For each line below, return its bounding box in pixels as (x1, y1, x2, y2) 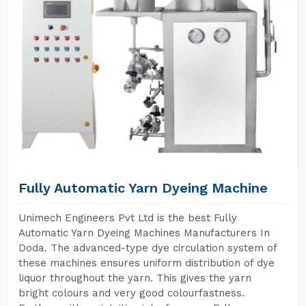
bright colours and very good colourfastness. (18, 287, 245, 299)
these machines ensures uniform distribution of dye (18, 257, 275, 269)
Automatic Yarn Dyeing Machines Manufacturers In (18, 227, 270, 239)
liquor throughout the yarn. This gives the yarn (18, 272, 251, 284)
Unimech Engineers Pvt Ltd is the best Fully (18, 212, 237, 224)
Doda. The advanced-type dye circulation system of (18, 242, 277, 254)
